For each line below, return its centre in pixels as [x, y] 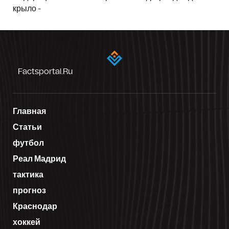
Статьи [27, 127]
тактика [28, 175]
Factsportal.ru [45, 71]
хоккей [27, 222]
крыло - [27, 8]
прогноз [29, 190]
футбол [28, 143]
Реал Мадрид [39, 159]
